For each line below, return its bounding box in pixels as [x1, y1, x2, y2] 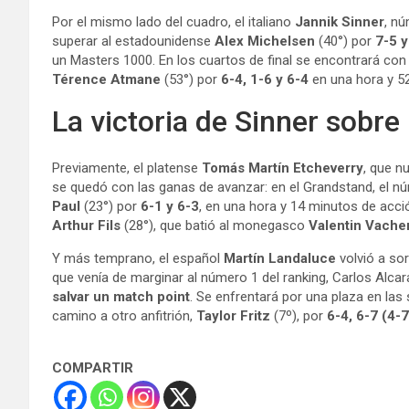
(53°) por [161, 70, 221, 88]
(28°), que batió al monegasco [121, 216, 309, 234]
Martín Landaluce [224, 249, 336, 267]
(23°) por [80, 197, 141, 215]
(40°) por [315, 32, 375, 49]
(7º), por [270, 307, 327, 324]
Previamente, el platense [52, 159, 202, 176]
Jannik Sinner [295, 13, 384, 30]
